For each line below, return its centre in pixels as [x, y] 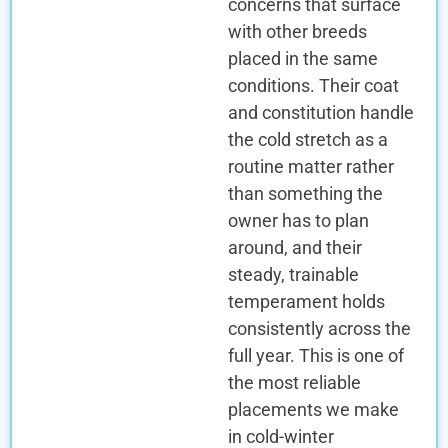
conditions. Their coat [313, 86]
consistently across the [319, 329]
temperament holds [306, 302]
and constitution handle [320, 113]
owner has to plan [298, 221]
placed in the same [302, 59]
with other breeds [297, 32]
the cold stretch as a [307, 140]
